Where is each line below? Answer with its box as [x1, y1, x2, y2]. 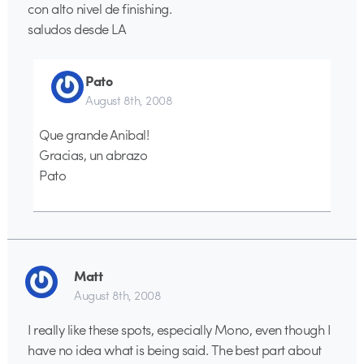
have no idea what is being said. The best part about [28, 340, 322, 360]
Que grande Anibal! [39, 124, 149, 145]
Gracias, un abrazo [39, 145, 148, 165]
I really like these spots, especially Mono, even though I [28, 319, 331, 340]
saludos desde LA [28, 18, 127, 38]
